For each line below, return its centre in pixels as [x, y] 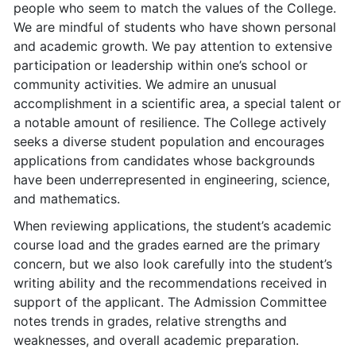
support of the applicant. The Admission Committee [170, 302]
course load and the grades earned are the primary [167, 245]
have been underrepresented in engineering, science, [172, 180]
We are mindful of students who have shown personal [175, 27]
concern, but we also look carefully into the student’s [173, 264]
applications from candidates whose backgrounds [164, 161]
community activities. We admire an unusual [145, 84]
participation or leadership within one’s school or [161, 65]
